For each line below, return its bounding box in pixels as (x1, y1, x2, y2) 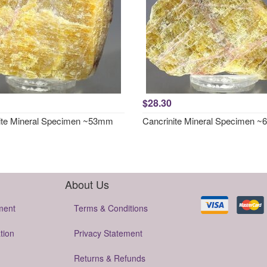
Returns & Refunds (74, 252, 145, 264)
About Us (65, 176, 109, 192)
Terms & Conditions (74, 202, 148, 214)
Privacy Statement (74, 227, 142, 239)
